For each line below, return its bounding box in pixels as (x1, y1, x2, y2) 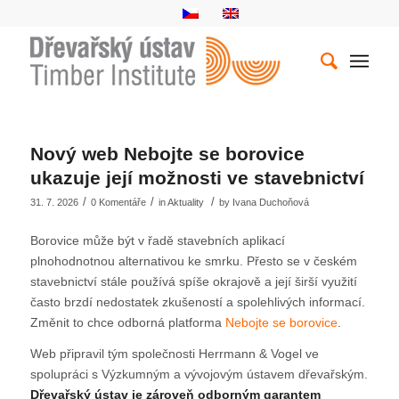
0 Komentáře (90, 197, 146, 208)
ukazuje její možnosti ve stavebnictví (29, 167, 364, 188)
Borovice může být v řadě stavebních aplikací (29, 232, 285, 248)
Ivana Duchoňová (232, 197, 309, 208)
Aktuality (167, 197, 204, 208)
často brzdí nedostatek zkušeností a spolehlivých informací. (29, 294, 365, 309)
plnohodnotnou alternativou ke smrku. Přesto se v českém (29, 253, 357, 268)
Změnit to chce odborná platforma (29, 314, 225, 330)
